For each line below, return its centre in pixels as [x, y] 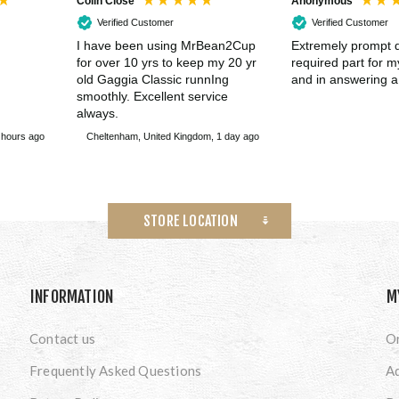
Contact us [62, 338]
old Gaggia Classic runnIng [153, 80]
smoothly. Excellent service [152, 97]
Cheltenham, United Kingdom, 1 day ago [173, 136]
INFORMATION [72, 296]
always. [98, 114]
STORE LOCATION [191, 220]
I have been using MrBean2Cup [166, 46]
